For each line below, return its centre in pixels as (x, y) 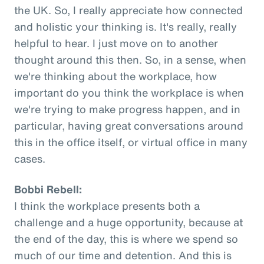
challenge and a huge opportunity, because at (128, 222)
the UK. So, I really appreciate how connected (128, 10)
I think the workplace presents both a (107, 205)
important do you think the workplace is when (129, 92)
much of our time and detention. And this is (123, 255)
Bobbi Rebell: (48, 189)
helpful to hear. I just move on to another (116, 43)
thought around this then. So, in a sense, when (130, 59)
